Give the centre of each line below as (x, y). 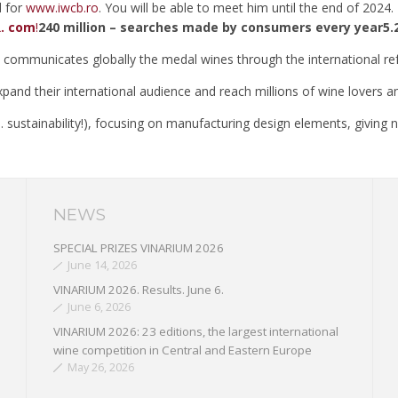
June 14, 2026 (102, 266)
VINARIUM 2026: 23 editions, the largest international (196, 331)
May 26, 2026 (100, 367)
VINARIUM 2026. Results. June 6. (139, 290)
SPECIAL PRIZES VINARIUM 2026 (139, 248)
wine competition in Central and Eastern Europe (183, 350)
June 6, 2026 (99, 307)
